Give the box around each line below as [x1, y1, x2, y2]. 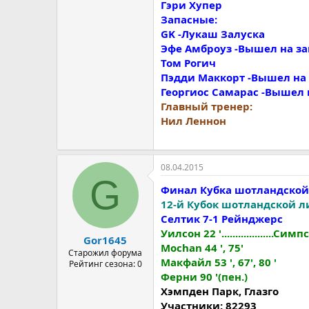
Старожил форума [68, 247, 142, 259]
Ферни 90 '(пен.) [161, 269, 248, 283]
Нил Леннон [161, 114, 226, 128]
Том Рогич [161, 56, 216, 70]
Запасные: [161, 12, 217, 26]
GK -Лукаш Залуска [161, 27, 265, 41]
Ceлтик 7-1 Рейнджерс [161, 211, 283, 226]
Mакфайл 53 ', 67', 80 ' [161, 255, 277, 269]
